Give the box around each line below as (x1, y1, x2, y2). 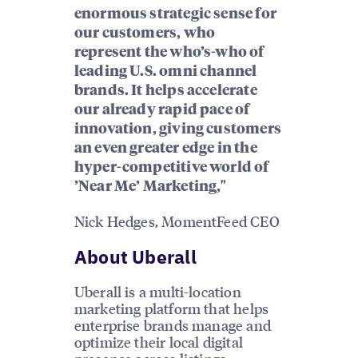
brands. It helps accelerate (74, 83, 257, 98)
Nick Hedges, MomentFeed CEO (74, 211, 280, 230)
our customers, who (74, 26, 216, 41)
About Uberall (74, 244, 197, 268)
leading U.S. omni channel (74, 64, 257, 79)
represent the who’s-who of (74, 45, 265, 60)
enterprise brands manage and (74, 316, 271, 335)
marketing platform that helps (74, 299, 269, 318)
